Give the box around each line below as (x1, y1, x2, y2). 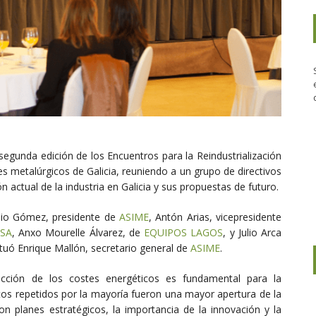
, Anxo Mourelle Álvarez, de (11, 226, 144, 240)
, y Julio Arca (223, 226, 281, 240)
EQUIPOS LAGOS (144, 226, 224, 240)
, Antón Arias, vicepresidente (148, 210, 282, 224)
